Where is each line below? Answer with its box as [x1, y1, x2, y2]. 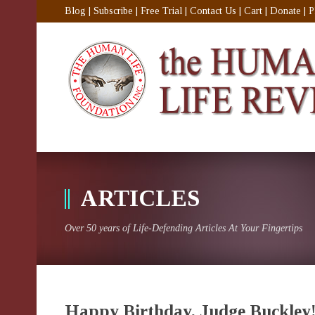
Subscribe [94, 6, 133, 16]
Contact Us [190, 6, 236, 16]
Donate [270, 6, 301, 16]
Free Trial [141, 6, 182, 16]
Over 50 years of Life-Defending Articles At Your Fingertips [65, 223, 302, 233]
